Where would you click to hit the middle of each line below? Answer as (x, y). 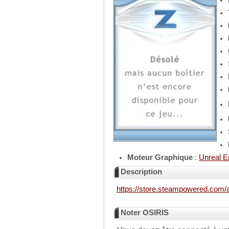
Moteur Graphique (160, 157)
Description (141, 172)
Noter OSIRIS (145, 213)
